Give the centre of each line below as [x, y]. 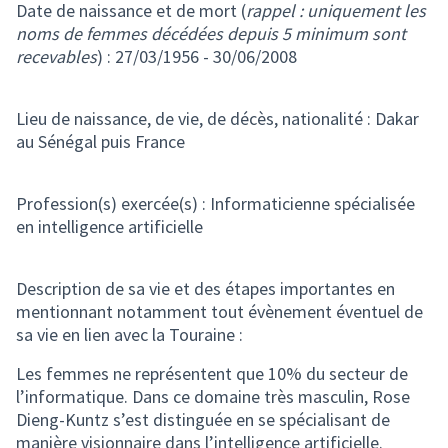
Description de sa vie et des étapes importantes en [205, 288]
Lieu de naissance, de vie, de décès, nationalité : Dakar [217, 118]
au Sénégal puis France [100, 141]
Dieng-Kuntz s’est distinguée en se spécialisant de [203, 419]
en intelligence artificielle [109, 226]
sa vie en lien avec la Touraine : [129, 334]
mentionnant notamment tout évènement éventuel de [219, 311]
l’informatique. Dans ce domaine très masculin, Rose [213, 396]
